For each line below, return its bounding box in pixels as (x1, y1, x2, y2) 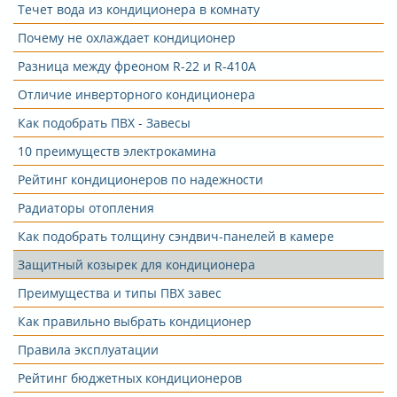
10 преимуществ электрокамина (18, 143, 216, 160)
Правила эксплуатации (18, 341, 159, 358)
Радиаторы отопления (18, 199, 154, 216)
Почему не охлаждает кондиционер (18, 29, 236, 46)
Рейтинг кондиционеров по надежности (18, 171, 263, 188)
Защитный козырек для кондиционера (18, 256, 255, 273)
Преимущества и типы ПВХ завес (18, 284, 222, 301)
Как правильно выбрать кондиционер (18, 313, 252, 330)
